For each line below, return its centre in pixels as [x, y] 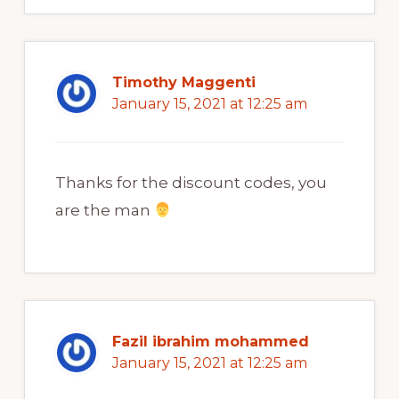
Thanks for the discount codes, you [191, 183]
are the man [104, 211]
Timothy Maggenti [183, 83]
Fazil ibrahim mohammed [210, 342]
